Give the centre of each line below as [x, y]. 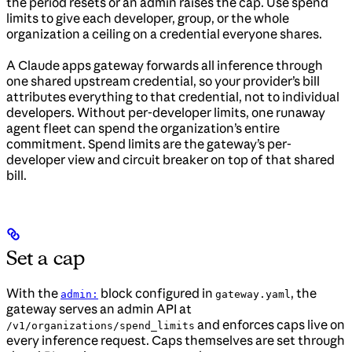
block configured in [157, 293]
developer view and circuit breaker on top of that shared [170, 159]
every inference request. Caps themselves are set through [176, 340]
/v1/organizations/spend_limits [101, 325]
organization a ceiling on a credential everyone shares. [164, 33]
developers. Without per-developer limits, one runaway [166, 112]
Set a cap [46, 257]
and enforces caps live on [270, 324]
